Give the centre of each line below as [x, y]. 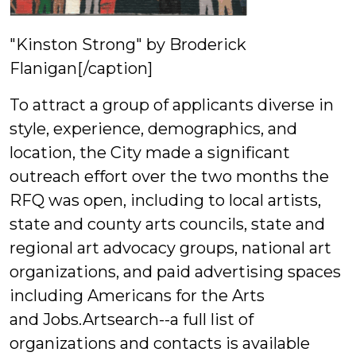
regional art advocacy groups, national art [170, 248]
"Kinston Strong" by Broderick [128, 45]
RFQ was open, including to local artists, [165, 201]
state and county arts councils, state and [167, 224]
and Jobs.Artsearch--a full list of [132, 320]
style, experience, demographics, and [153, 129]
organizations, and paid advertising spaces [175, 272]
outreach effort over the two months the [169, 177]
